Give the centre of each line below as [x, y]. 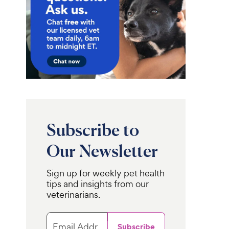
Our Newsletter [102, 151]
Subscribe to [93, 130]
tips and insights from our [97, 184]
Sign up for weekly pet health [105, 173]
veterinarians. [73, 194]
